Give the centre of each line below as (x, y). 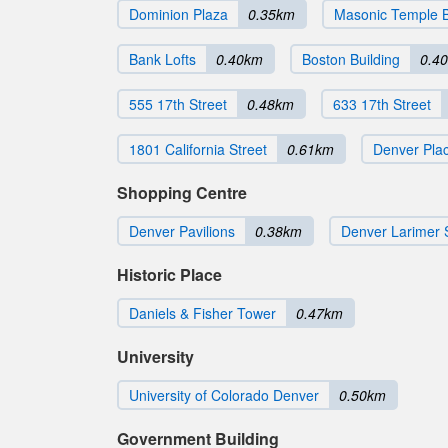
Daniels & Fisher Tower (202, 313)
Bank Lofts (162, 59)
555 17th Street (178, 104)
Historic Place (169, 274)
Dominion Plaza (178, 14)
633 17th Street (382, 104)
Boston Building (351, 59)
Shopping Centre (182, 192)
